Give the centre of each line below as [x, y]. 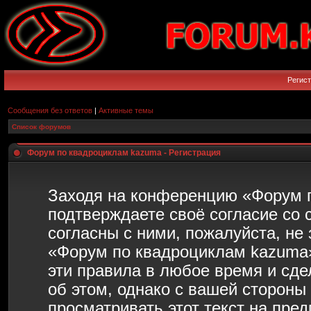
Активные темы [126, 110]
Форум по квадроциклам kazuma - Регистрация [124, 153]
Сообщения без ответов [50, 110]
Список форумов [41, 127]
